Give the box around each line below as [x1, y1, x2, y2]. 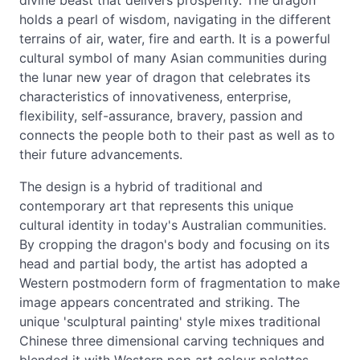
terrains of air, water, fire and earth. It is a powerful [19, 31, 330, 47]
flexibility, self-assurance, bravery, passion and [19, 108, 303, 124]
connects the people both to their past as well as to [19, 127, 335, 143]
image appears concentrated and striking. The [19, 294, 300, 310]
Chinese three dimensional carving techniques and [19, 333, 325, 349]
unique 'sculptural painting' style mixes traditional [19, 313, 321, 329]
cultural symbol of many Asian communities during [19, 50, 327, 66]
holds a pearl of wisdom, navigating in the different [19, 11, 331, 27]
